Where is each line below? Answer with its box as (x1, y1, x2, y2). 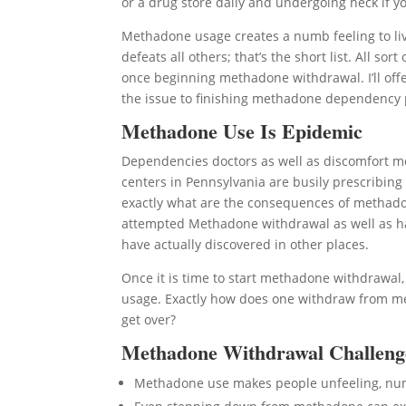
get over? (121, 311, 177, 328)
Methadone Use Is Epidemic (121, 116, 363, 146)
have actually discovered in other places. (121, 236, 370, 253)
